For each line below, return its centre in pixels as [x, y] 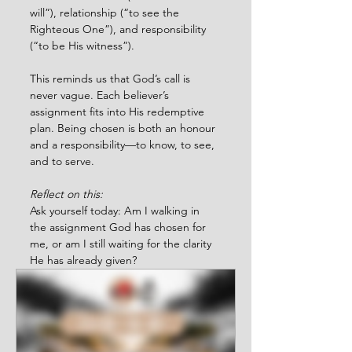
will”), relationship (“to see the [106, 12]
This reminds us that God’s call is [112, 78]
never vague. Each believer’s [101, 95]
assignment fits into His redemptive [119, 111]
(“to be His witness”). [82, 45]
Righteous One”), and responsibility [119, 29]
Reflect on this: [66, 194]
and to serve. [62, 161]
